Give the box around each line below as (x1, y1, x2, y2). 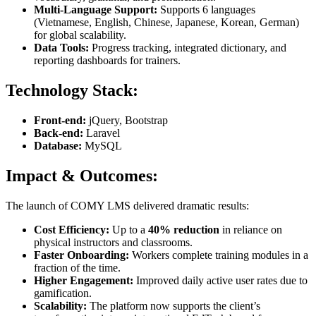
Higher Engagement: (34, 274, 133, 286)
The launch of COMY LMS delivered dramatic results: (6, 199, 249, 212)
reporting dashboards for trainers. (34, 54, 181, 67)
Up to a (109, 223, 148, 236)
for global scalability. (34, 29, 126, 42)
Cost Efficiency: (34, 223, 109, 236)
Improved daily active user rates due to (133, 274, 308, 286)
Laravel (83, 127, 120, 140)
